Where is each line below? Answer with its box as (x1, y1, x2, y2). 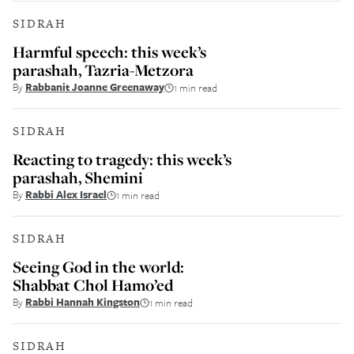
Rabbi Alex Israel (25, 186, 107, 202)
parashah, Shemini (13, 167, 143, 188)
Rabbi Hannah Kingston (25, 294, 140, 310)
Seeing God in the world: (13, 256, 184, 277)
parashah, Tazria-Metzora (13, 59, 194, 81)
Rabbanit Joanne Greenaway (25, 79, 164, 95)
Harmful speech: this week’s (13, 41, 206, 62)
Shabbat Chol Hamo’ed (13, 274, 173, 296)
